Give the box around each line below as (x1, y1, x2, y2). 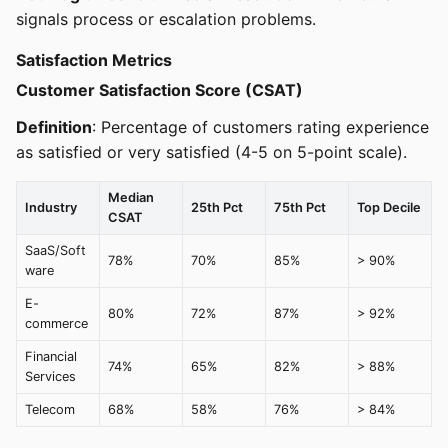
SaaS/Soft (25, 242, 86, 258)
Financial (25, 348, 77, 364)
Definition (16, 116, 92, 137)
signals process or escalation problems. (16, 8, 316, 29)
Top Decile (357, 199, 421, 215)
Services (25, 368, 76, 384)
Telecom (25, 401, 75, 417)
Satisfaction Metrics (16, 49, 172, 70)
